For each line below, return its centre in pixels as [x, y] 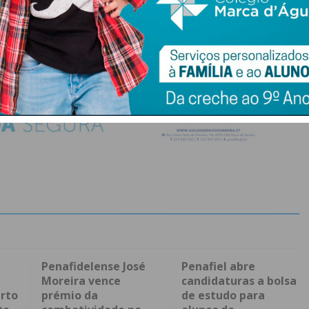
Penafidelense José [93, 267]
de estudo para [223, 296]
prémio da [70, 296]
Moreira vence [81, 281]
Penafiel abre [218, 267]
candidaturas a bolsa [239, 281]
